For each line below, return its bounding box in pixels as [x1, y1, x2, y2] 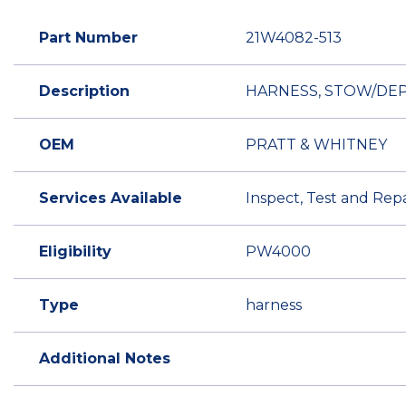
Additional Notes [39, 350, 170, 368]
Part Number [39, 29, 138, 47]
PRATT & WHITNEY [246, 136, 387, 154]
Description [39, 82, 130, 101]
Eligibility [39, 243, 111, 261]
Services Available [39, 189, 182, 208]
